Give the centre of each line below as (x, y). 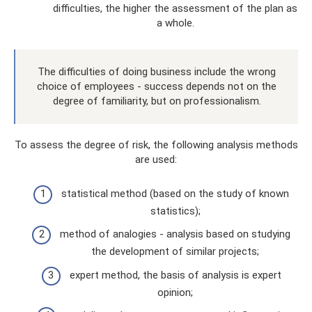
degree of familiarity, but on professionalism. (157, 101)
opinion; (175, 292)
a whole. (175, 23)
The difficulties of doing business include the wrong (157, 72)
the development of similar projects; (175, 251)
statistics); (175, 211)
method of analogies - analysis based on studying (175, 234)
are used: (156, 159)
